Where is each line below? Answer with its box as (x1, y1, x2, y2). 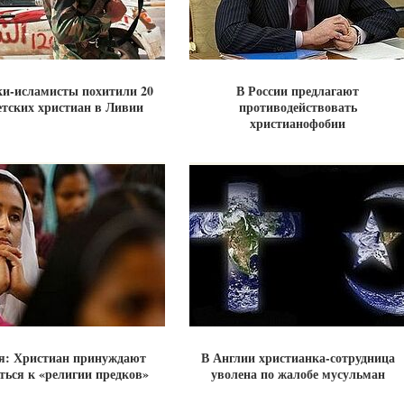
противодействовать (238, 97, 357, 116)
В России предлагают (236, 81, 359, 100)
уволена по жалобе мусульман (210, 364, 385, 383)
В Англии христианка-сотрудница (200, 348, 395, 367)
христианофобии (250, 114, 345, 133)
